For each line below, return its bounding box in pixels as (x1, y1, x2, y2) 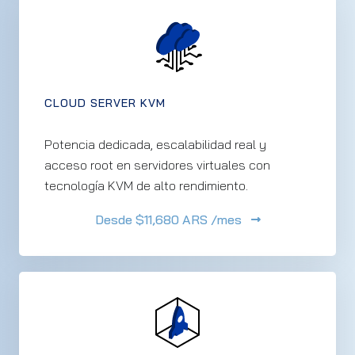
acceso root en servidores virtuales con (44, 157, 270, 173)
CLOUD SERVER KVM (44, 96, 166, 110)
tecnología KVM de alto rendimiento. (44, 177, 248, 193)
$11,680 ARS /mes (132, 212, 242, 227)
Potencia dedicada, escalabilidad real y (44, 136, 266, 152)
